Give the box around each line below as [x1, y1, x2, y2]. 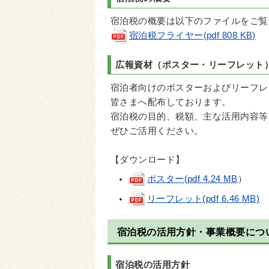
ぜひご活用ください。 [110, 126, 204, 136]
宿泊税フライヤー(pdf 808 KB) [129, 31, 256, 41]
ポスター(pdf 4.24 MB [147, 174, 238, 184]
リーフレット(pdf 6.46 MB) [147, 193, 260, 204]
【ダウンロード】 [110, 155, 185, 165]
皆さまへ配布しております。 [110, 97, 231, 107]
